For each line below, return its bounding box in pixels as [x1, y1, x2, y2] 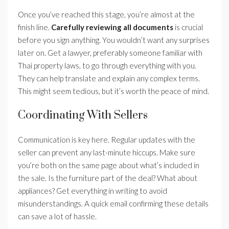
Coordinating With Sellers [18, 108, 148, 123]
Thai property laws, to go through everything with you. [18, 61, 196, 71]
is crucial [173, 22, 203, 32]
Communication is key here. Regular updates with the [18, 135, 195, 145]
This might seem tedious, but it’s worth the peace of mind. [18, 86, 209, 96]
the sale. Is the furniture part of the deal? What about [18, 173, 197, 183]
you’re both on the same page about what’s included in [18, 161, 199, 170]
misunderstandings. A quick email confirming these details [18, 199, 209, 209]
